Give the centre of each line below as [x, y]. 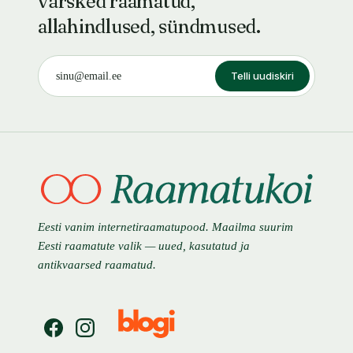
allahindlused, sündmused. [149, 26]
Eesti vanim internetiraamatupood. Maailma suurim [165, 227]
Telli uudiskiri [262, 76]
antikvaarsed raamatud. [97, 265]
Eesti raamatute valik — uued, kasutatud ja [144, 246]
